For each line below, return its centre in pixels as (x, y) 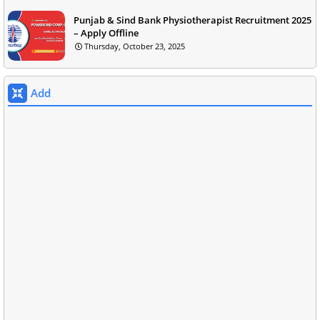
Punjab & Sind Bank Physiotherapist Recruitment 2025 (192, 20)
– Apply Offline (106, 32)
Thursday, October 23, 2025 (135, 46)
